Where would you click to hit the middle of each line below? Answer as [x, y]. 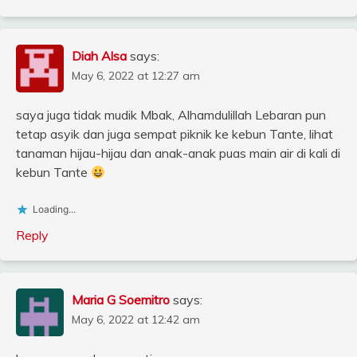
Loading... [54, 210]
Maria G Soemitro [121, 300]
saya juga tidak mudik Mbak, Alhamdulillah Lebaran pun [171, 115]
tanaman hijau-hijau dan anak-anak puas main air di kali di [178, 153]
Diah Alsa [99, 56]
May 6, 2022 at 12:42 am [136, 320]
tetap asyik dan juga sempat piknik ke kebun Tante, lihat [175, 134]
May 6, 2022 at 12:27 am [136, 76]
